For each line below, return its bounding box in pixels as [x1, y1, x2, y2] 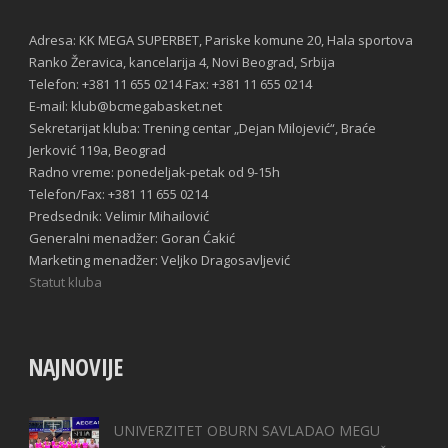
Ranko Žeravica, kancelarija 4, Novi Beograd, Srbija [29, 53, 335, 72]
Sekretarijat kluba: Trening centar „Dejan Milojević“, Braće [29, 119, 376, 138]
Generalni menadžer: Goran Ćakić [29, 229, 235, 248]
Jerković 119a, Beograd [29, 141, 166, 160]
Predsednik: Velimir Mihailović [29, 207, 209, 226]
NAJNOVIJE [29, 351, 123, 384]
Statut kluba [29, 273, 102, 292]
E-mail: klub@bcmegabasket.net [29, 97, 222, 116]
